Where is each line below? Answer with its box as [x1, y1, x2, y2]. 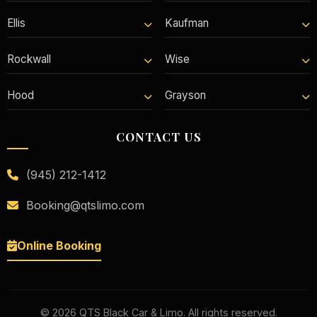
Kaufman [165, 16, 209, 30]
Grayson [165, 88, 206, 102]
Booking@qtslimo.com [23, 197, 144, 212]
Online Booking [17, 238, 101, 253]
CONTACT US [115, 128, 202, 144]
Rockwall [7, 52, 51, 66]
